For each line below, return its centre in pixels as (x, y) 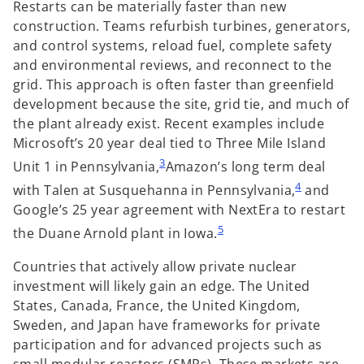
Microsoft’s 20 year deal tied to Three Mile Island (170, 143)
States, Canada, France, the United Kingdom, (157, 305)
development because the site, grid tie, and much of (181, 104)
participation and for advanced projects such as (168, 344)
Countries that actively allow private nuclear (155, 266)
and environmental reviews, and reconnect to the (173, 65)
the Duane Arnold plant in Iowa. (115, 234)
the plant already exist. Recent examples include (169, 123)
